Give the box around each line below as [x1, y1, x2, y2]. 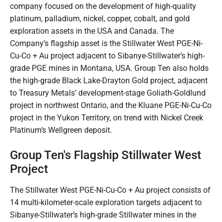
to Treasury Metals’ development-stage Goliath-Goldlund [10, 88, 206, 98]
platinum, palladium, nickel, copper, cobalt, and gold [10, 14, 190, 24]
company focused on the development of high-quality [10, 1, 196, 11]
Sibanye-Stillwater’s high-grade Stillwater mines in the [10, 210, 196, 220]
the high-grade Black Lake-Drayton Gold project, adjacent [10, 76, 208, 86]
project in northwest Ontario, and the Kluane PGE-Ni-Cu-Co [10, 101, 212, 111]
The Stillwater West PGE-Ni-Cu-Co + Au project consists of [10, 185, 211, 195]
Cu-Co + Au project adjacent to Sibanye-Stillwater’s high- [10, 51, 205, 61]
